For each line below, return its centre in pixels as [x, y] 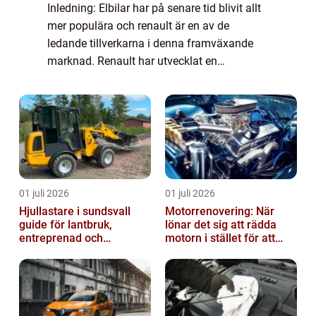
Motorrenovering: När [220, 212]
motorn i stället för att [220, 238]
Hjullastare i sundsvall [75, 212]
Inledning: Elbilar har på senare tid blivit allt [154, 8]
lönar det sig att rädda [221, 225]
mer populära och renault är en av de [138, 26]
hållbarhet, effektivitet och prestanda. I [142, 97]
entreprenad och [61, 238]
